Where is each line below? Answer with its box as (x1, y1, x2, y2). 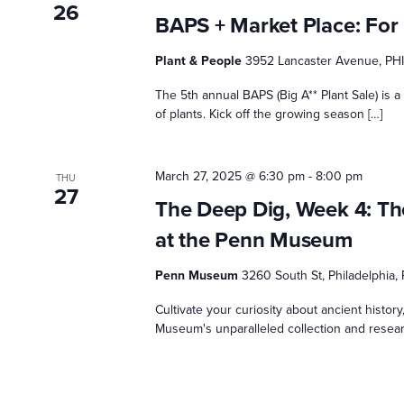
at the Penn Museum (155, 224, 353, 257)
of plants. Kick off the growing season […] (155, 105, 383, 124)
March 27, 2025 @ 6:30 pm (155, 167, 306, 187)
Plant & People (155, 51, 246, 71)
